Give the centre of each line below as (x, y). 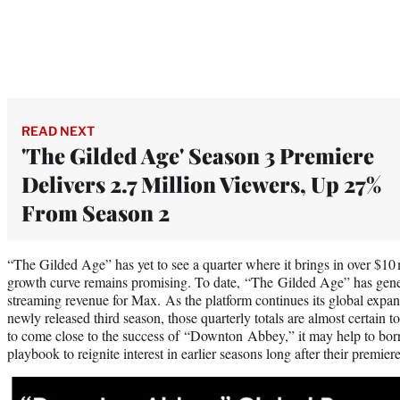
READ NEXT (58, 131)
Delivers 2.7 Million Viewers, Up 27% (201, 184)
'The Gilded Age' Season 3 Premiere (198, 156)
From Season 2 (96, 213)
